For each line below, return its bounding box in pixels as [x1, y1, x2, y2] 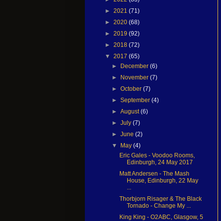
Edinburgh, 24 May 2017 [126, 158, 193, 166]
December [120, 62, 150, 70]
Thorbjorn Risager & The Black [119, 195, 202, 202]
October [120, 85, 144, 92]
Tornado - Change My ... [126, 202, 191, 209]
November [120, 74, 150, 81]
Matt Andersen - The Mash [119, 170, 189, 177]
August [120, 108, 141, 115]
